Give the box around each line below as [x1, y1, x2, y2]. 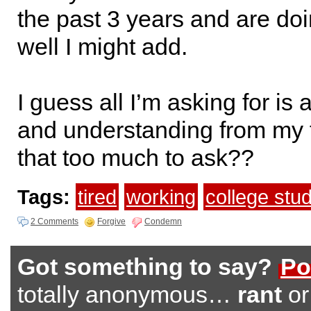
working [126, 185, 196, 208]
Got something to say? [17, 253, 272, 280]
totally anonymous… [17, 281, 237, 308]
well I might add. [17, 33, 187, 60]
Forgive [97, 217, 126, 226]
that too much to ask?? [17, 144, 254, 171]
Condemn [144, 217, 182, 226]
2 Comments [31, 217, 78, 226]
